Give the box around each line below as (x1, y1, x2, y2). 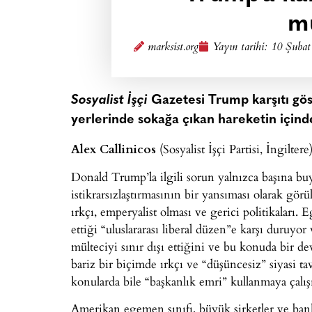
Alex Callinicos (71, 140, 156, 157)
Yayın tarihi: (212, 38, 271, 57)
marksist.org (147, 38, 198, 57)
